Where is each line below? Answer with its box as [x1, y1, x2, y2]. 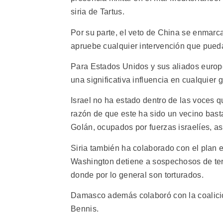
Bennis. [71, 205, 99, 214]
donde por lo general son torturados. [71, 170, 204, 179]
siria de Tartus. [71, 7, 124, 16]
